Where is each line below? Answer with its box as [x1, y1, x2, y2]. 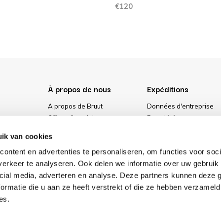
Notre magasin [47, 138, 92, 146]
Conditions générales [147, 126, 212, 134]
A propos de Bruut [47, 102, 103, 110]
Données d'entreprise [147, 102, 214, 110]
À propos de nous [47, 83, 111, 95]
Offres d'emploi [47, 114, 94, 122]
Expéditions [147, 83, 188, 95]
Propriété [147, 114, 176, 122]
